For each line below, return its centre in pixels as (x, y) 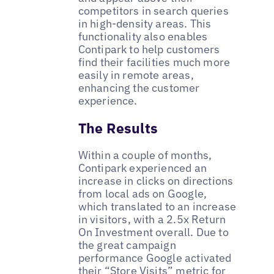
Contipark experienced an (142, 168)
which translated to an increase (157, 207)
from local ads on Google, (143, 194)
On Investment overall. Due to (153, 232)
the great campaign (127, 245)
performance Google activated (155, 258)
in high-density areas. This (145, 24)
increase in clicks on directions (156, 181)
